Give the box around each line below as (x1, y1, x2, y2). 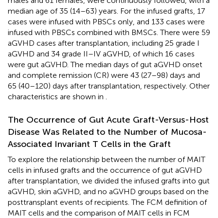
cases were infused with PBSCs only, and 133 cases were (8, 17, 205, 27)
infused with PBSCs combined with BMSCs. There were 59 (8, 28, 210, 37)
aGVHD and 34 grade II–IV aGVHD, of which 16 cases (8, 49, 195, 59)
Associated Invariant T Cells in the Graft (8, 139, 171, 150)
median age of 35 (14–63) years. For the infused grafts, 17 (8, 6, 205, 16)
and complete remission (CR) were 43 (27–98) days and (8, 71, 200, 80)
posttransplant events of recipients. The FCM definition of (8, 198, 207, 207)
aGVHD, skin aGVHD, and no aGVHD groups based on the (8, 187, 209, 197)
